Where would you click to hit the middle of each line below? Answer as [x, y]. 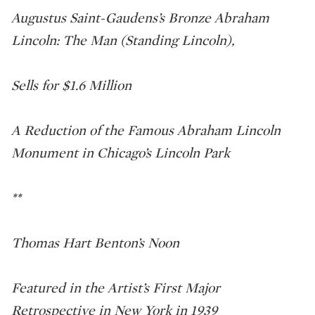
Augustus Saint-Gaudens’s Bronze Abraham [140, 18]
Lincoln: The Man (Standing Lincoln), [123, 40]
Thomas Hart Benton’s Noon [95, 243]
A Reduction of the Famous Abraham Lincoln [146, 130]
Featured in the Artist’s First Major [116, 288]
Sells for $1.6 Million [71, 85]
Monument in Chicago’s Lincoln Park [121, 153]
